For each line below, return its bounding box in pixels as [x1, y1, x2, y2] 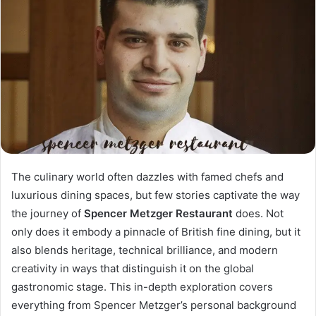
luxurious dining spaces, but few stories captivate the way [11, 188, 300, 202]
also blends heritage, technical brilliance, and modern [11, 243, 278, 257]
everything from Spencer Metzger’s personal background [11, 298, 296, 312]
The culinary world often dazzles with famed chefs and [11, 170, 284, 184]
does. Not [233, 207, 284, 221]
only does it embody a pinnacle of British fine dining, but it [11, 225, 300, 239]
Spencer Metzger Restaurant [84, 207, 233, 221]
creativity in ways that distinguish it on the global [11, 262, 254, 276]
